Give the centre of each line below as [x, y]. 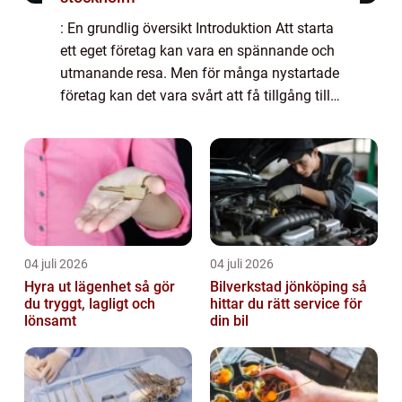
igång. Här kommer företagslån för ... [177, 141]
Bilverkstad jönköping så [281, 287]
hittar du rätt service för [286, 304]
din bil [229, 321]
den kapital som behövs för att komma [183, 118]
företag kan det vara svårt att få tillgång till [195, 96]
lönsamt [50, 321]
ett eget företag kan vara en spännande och [197, 51]
